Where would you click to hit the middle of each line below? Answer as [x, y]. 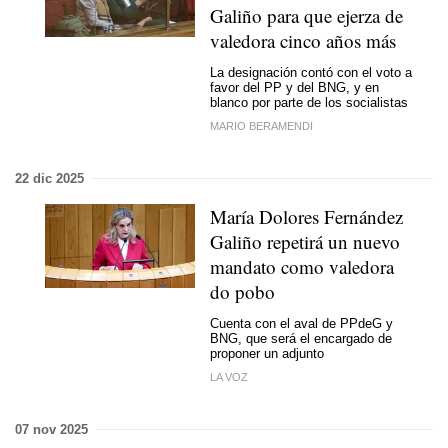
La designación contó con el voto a [311, 72]
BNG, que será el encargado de [301, 338]
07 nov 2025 [51, 429]
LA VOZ [229, 376]
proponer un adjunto [267, 353]
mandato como [269, 266]
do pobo [245, 291]
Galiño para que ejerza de [306, 15]
